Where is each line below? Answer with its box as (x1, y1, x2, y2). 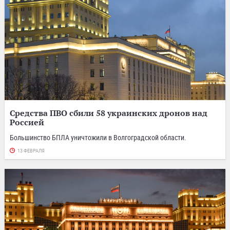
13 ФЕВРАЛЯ (17, 148, 45, 154)
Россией (10, 117, 44, 127)
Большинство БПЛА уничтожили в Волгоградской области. (10, 132, 186, 142)
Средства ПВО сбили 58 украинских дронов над (10, 107, 207, 118)
